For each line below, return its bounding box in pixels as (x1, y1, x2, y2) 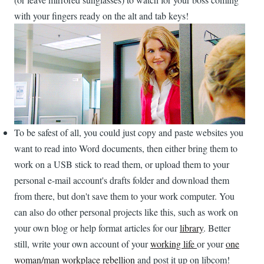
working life (150, 237, 197, 250)
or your (197, 237, 226, 250)
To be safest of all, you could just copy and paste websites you (14, 126, 243, 139)
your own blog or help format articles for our (14, 222, 180, 235)
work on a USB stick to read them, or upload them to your (14, 158, 229, 171)
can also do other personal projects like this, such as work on (14, 206, 238, 219)
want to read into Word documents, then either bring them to (14, 142, 237, 155)
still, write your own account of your (14, 237, 150, 250)
